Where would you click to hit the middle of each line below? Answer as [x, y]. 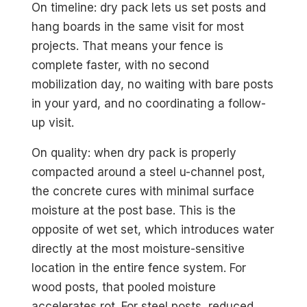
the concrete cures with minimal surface [143, 192]
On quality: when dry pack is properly [134, 153]
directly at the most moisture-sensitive [138, 249]
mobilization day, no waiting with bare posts [153, 85]
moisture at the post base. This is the [134, 211]
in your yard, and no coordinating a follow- [149, 104]
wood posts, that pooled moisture [124, 287]
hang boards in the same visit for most [138, 27]
